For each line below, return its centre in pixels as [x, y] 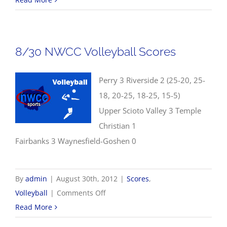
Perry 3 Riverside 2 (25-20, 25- [152, 80]
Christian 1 [118, 126]
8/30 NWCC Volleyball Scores [96, 51]
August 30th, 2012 [87, 179]
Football [108, 28]
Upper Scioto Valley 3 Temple [150, 110]
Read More [34, 207]
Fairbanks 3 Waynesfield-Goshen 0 [76, 141]
